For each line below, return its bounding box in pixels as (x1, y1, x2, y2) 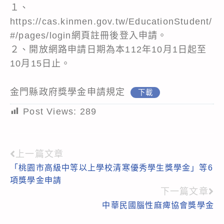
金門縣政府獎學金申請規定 (10, 86, 125, 97)
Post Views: (23, 106, 77, 116)
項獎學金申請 (10, 175, 62, 184)
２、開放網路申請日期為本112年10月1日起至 (10, 44, 207, 54)
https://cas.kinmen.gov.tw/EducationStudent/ (10, 16, 212, 26)
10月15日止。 (10, 58, 71, 68)
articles (9, 182, 56, 196)
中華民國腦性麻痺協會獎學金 (102, 200, 214, 209)
